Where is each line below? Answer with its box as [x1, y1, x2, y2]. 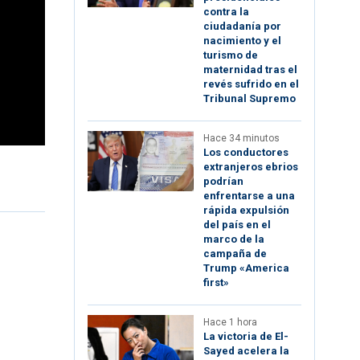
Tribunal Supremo [203, 92, 296, 105]
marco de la [203, 233, 264, 246]
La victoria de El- [203, 330, 288, 343]
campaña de [203, 247, 267, 260]
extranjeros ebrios [203, 161, 298, 174]
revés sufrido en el [203, 78, 299, 91]
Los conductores [203, 146, 288, 159]
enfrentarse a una [203, 190, 295, 202]
